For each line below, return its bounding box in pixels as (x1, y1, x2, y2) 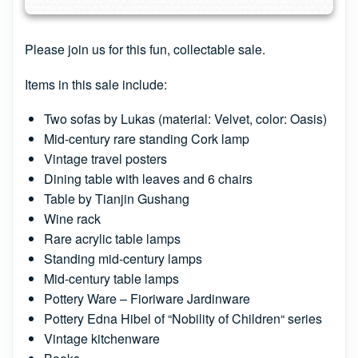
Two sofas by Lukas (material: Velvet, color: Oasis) (44, 109, 327, 128)
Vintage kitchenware (44, 328, 160, 348)
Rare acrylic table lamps (44, 229, 181, 248)
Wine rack (44, 209, 101, 228)
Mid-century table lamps (44, 268, 179, 288)
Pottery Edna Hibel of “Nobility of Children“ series (44, 308, 322, 328)
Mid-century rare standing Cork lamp (44, 129, 249, 148)
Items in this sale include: (25, 74, 167, 93)
